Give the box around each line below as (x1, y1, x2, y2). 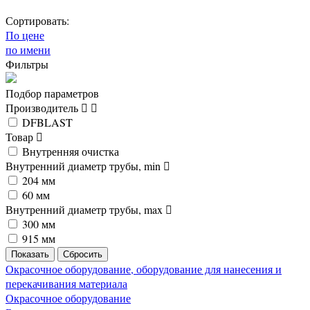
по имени (6, 42, 51, 57)
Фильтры (6, 56, 48, 71)
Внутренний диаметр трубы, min (6, 158, 163, 173)
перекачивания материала (6, 275, 127, 291)
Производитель (6, 100, 81, 115)
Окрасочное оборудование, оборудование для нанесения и (6, 261, 282, 276)
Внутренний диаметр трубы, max (6, 201, 165, 217)
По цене (6, 27, 44, 42)
